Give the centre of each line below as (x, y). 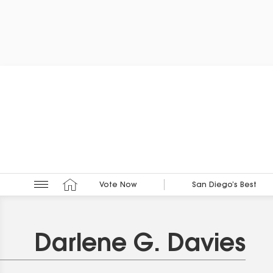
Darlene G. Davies (140, 245)
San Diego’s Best (224, 186)
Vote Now (118, 186)
